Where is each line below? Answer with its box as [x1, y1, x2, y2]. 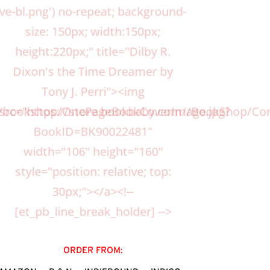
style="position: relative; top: [14, 165, 172, 181]
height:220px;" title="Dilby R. [14, 43, 172, 60]
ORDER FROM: [63, 245, 123, 257]
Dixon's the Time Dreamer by [11, 64, 174, 80]
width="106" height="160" [22, 145, 163, 161]
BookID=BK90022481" [33, 124, 153, 141]
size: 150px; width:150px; [24, 23, 162, 40]
